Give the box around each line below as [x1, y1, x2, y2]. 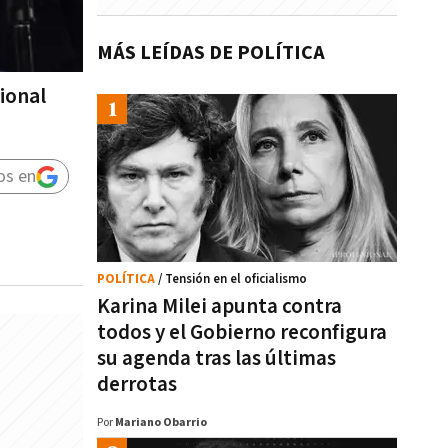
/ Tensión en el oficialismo [158, 271, 307, 288]
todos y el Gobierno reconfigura [97, 319, 387, 346]
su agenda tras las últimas [97, 345, 336, 372]
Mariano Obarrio [115, 415, 207, 430]
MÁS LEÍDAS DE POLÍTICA [97, 40, 325, 66]
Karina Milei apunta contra [97, 293, 342, 320]
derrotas [97, 371, 177, 398]
